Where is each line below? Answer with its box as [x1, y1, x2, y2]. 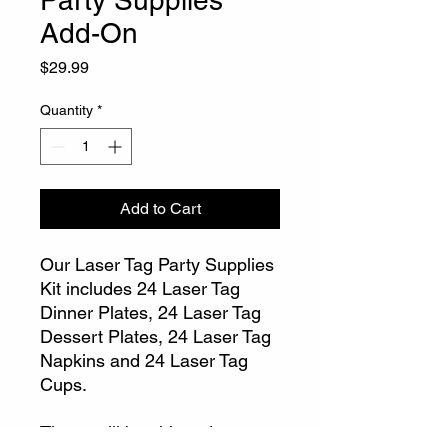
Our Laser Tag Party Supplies [40, 254, 274, 275]
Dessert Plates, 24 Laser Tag [40, 326, 271, 347]
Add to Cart [119, 199, 201, 218]
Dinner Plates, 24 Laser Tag [40, 302, 261, 323]
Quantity [40, 102, 93, 118]
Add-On [40, 17, 138, 49]
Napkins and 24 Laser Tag [40, 350, 248, 371]
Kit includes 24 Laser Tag [40, 278, 240, 299]
